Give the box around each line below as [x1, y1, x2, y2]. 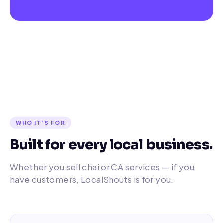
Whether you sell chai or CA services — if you [10, 161, 194, 172]
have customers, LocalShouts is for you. [10, 174, 174, 185]
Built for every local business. [10, 136, 212, 153]
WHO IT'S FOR [16, 119, 66, 126]
